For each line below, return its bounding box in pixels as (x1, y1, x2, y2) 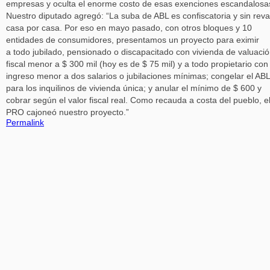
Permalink (6, 118, 44, 127)
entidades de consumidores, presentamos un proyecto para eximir (6, 36, 259, 45)
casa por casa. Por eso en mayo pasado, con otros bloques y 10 (6, 24, 252, 33)
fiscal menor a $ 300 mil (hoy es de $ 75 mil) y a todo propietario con (6, 60, 268, 69)
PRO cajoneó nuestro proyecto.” (6, 108, 129, 117)
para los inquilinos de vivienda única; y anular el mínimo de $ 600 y (6, 84, 262, 93)
